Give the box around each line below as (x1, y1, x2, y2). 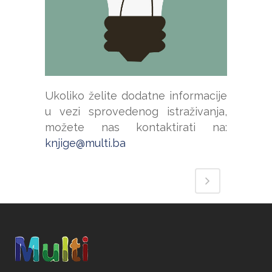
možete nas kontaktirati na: (45, 120, 227, 134)
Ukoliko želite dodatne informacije (45, 89, 227, 102)
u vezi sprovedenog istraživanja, (45, 104, 227, 118)
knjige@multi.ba (45, 136, 126, 149)
